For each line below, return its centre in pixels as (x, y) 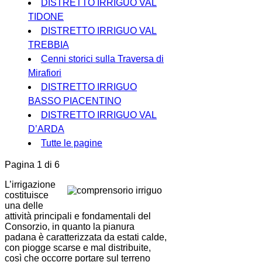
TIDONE (46, 17)
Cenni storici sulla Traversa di (102, 59)
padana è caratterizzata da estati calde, (86, 237)
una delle (24, 206)
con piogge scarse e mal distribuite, (78, 248)
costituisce (27, 195)
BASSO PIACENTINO (75, 101)
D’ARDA (46, 129)
